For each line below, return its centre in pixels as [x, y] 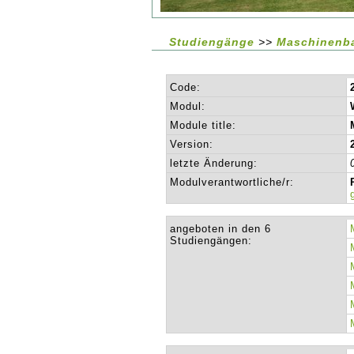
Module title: [203, 125]
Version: [192, 144]
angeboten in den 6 [221, 229]
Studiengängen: [211, 241]
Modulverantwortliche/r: [232, 182]
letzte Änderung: [214, 163]
